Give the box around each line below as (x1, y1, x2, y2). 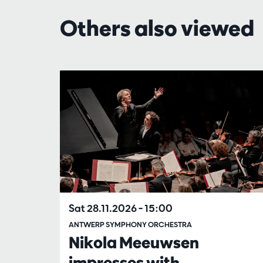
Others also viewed (60, 14, 254, 42)
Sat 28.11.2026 (69, 202, 139, 215)
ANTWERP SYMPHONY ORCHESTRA (69, 220, 192, 230)
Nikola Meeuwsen (69, 232, 199, 253)
